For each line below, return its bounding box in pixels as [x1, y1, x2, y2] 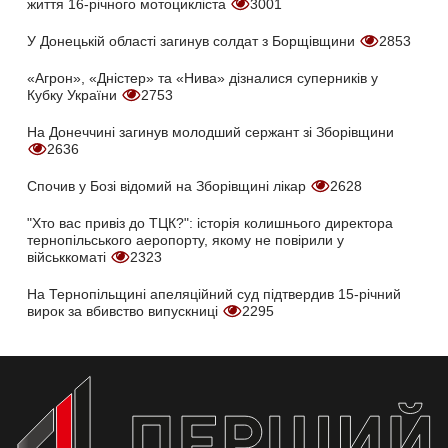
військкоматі [27, 249, 110, 266]
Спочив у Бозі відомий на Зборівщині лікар [27, 178, 310, 195]
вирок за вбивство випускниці [27, 303, 222, 320]
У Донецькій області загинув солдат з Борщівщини [27, 33, 359, 50]
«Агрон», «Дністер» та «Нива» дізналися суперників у [27, 70, 378, 87]
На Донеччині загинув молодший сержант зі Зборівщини [27, 124, 394, 141]
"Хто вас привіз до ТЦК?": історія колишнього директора [27, 215, 393, 232]
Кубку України [27, 87, 121, 104]
